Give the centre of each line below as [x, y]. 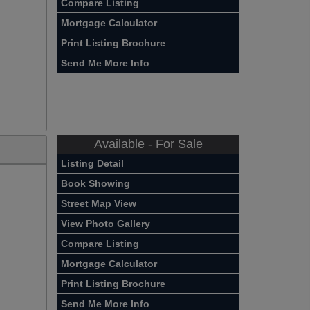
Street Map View [99, 203]
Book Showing [96, 183]
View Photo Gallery [106, 223]
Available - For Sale [149, 144]
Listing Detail [93, 163]
